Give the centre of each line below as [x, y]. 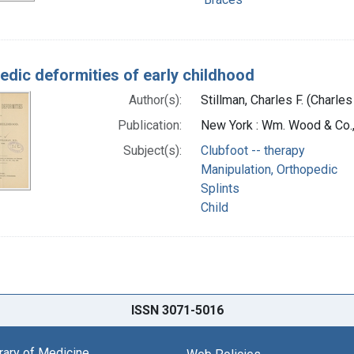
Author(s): [156, 100]
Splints [220, 188]
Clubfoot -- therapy [253, 150]
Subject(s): [153, 150]
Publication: [150, 125]
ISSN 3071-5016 [177, 311]
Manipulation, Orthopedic [269, 169]
